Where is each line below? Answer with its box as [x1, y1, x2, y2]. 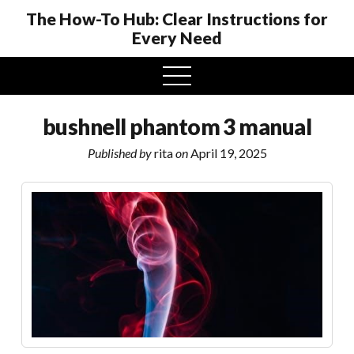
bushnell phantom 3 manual [43, 113, 311, 140]
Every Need [132, 28, 222, 47]
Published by [87, 145, 152, 160]
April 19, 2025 [187, 145, 267, 160]
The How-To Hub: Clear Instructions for [26, 9, 328, 28]
